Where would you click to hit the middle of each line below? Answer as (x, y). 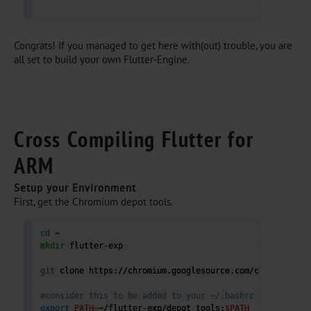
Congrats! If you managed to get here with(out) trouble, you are (153, 45)
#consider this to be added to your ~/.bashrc (148, 296)
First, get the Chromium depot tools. (94, 202)
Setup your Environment (75, 188)
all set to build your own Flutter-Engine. (102, 59)
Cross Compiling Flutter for (134, 139)
